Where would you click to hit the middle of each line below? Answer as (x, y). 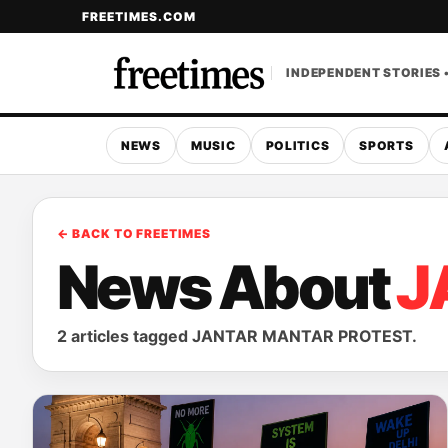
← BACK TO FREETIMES (134, 233)
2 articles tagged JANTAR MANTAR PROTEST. (237, 336)
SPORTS (386, 145)
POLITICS (297, 145)
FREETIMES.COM (139, 16)
